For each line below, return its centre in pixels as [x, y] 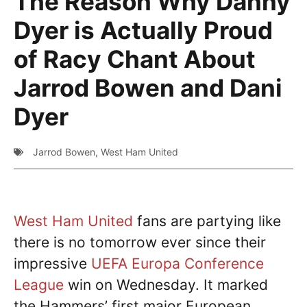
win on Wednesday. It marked [166, 285]
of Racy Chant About [135, 59]
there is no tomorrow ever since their [140, 242]
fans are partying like [207, 221]
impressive [52, 263]
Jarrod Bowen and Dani [148, 88]
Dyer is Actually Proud [143, 30]
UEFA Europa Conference [177, 263]
